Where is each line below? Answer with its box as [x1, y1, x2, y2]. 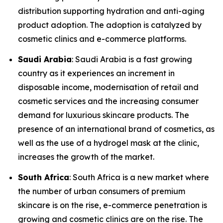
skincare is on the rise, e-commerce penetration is [18, 200, 207, 211]
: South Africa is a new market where [69, 172, 209, 183]
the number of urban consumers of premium [18, 186, 185, 197]
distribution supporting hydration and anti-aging [18, 5, 205, 16]
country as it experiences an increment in [18, 68, 175, 78]
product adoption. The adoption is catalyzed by [18, 19, 202, 30]
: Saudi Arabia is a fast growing [72, 54, 192, 64]
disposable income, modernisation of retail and [18, 82, 199, 92]
